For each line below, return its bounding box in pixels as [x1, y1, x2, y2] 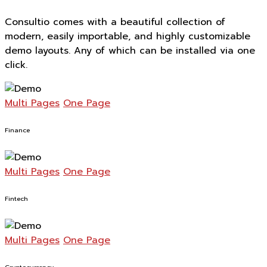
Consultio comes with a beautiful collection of [5, 15, 225, 30]
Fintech [5, 194, 28, 204]
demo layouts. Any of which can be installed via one [5, 44, 255, 58]
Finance [5, 125, 30, 136]
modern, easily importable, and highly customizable [5, 29, 250, 44]
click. [5, 58, 27, 73]
